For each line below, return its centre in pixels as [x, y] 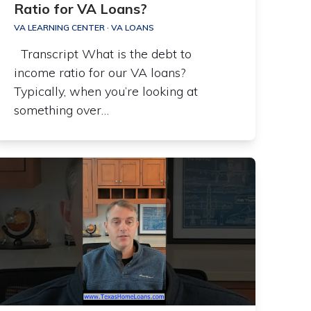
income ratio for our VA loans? [100, 73]
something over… [62, 110]
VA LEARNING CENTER [60, 28]
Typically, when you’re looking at [106, 92]
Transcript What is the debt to [103, 54]
